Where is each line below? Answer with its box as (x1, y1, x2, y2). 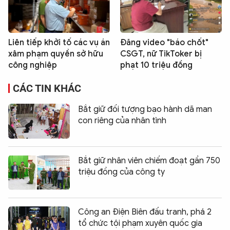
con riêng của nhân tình (78, 116, 166, 126)
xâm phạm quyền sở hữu (8, 49, 103, 60)
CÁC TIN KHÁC (13, 82, 81, 95)
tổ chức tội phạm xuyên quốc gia (78, 218, 202, 229)
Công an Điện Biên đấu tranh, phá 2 (78, 207, 212, 218)
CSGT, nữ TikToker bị (120, 49, 202, 60)
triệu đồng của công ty (78, 167, 165, 178)
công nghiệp (8, 60, 57, 71)
